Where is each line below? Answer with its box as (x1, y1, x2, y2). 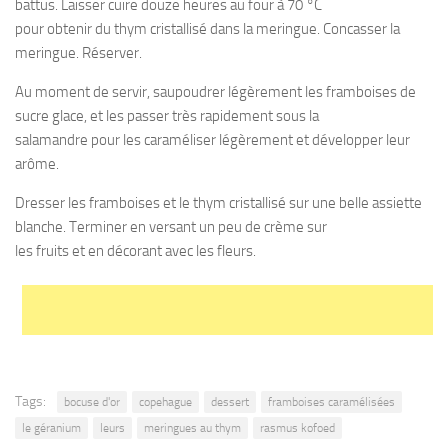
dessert (211, 394, 249, 409)
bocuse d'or (64, 394, 120, 409)
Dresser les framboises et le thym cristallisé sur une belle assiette (15, 193, 422, 212)
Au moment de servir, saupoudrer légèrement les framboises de (15, 82, 416, 101)
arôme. (15, 154, 59, 173)
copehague (139, 394, 192, 409)
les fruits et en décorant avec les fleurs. (15, 241, 256, 260)
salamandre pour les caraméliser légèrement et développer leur (15, 130, 410, 149)
